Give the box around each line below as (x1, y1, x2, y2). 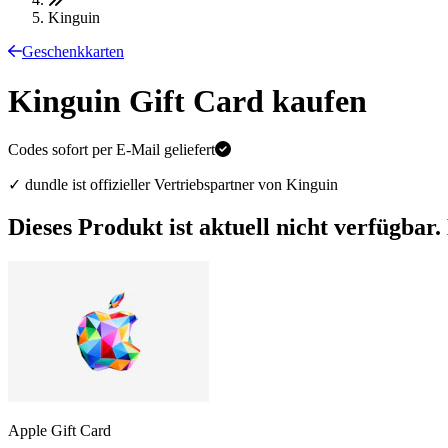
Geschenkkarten (22, 43, 124, 61)
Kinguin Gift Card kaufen (8, 82, 367, 119)
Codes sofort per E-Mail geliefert (8, 141, 215, 159)
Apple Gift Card (8, 421, 111, 439)
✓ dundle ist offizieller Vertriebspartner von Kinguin (8, 176, 338, 194)
